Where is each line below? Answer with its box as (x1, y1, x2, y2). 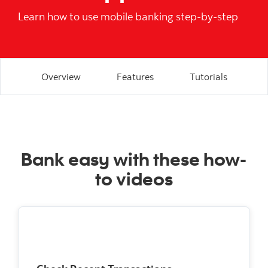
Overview (41, 71, 81, 83)
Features (116, 71, 154, 83)
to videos (95, 167, 173, 190)
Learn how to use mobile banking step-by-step (18, 10, 238, 23)
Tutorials (189, 71, 227, 83)
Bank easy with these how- (21, 147, 247, 170)
